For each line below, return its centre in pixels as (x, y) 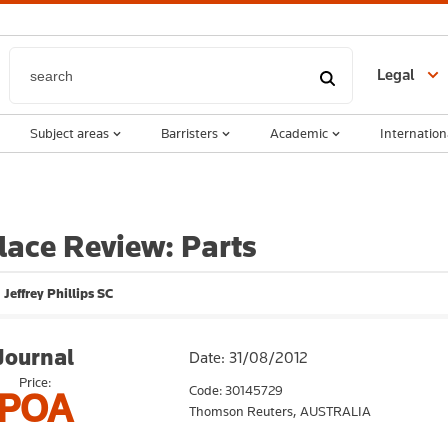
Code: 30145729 (236, 390)
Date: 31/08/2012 (248, 357)
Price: (34, 382)
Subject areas (69, 133)
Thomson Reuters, (244, 411)
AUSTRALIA (335, 411)
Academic (299, 133)
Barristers (189, 133)
